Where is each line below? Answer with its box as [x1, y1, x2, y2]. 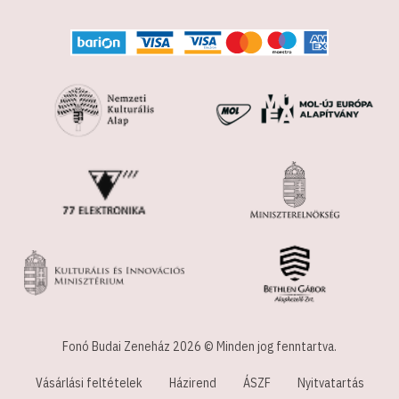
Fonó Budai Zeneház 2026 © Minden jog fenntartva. [62, 338, 337, 354]
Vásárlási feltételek [35, 374, 142, 391]
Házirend [168, 374, 216, 391]
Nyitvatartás [297, 374, 364, 391]
